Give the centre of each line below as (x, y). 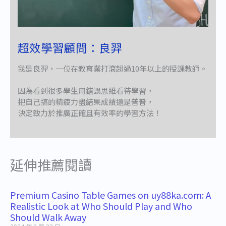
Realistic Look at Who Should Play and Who (101, 206)
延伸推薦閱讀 (51, 164)
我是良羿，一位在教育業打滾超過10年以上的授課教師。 (112, 68)
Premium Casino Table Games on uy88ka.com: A (110, 194)
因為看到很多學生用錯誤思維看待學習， (86, 91)
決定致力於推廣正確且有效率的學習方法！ (90, 113)
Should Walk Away (48, 217)
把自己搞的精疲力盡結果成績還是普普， (86, 102)
